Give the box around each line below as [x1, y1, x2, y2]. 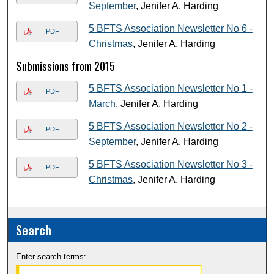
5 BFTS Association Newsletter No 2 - [88, 121, 253, 132]
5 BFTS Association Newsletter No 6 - [88, 23, 253, 34]
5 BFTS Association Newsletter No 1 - [88, 83, 253, 94]
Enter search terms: [16, 252, 87, 262]
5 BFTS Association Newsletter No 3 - [88, 159, 253, 170]
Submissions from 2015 [16, 57, 116, 75]
